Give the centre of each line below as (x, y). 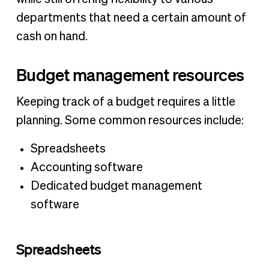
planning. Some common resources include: (130, 120)
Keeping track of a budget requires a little (125, 102)
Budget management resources (130, 74)
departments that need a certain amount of (131, 18)
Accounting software (86, 167)
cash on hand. (52, 37)
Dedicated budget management (116, 186)
